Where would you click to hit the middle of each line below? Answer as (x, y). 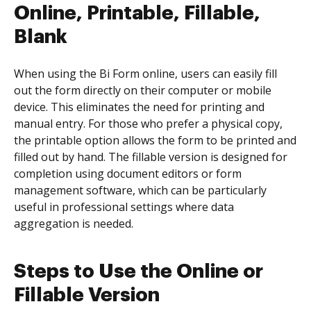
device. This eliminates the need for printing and (139, 107)
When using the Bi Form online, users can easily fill (145, 74)
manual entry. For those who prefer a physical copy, (148, 124)
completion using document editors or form (128, 174)
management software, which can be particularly (140, 190)
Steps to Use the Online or (138, 271)
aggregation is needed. (74, 224)
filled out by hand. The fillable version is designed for (151, 157)
